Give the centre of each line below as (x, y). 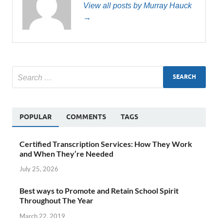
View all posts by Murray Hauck (137, 5)
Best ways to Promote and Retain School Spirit (99, 191)
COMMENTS (86, 117)
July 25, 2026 (39, 169)
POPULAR (36, 117)
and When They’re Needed (66, 153)
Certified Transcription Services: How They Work (106, 144)
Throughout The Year (56, 200)
